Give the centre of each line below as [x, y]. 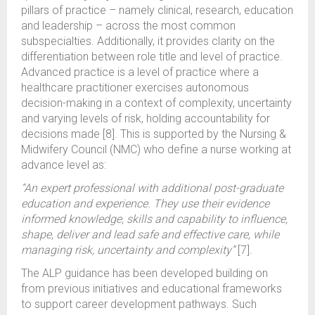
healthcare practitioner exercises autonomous [135, 88]
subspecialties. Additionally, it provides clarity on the [148, 41]
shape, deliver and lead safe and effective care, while [150, 234]
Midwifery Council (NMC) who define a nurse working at [156, 149]
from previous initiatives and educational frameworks [152, 289]
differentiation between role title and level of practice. [152, 57]
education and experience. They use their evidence [145, 204]
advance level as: [64, 165]
